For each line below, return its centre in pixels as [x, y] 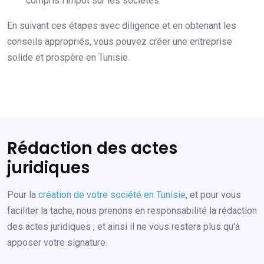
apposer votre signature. [57, 242]
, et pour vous [213, 194]
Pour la [23, 194]
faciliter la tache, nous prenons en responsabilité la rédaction [132, 210]
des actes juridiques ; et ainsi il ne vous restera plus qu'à [123, 226]
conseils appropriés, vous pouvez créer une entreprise [120, 41]
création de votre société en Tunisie [112, 194]
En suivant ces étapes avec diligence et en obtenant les [122, 25]
